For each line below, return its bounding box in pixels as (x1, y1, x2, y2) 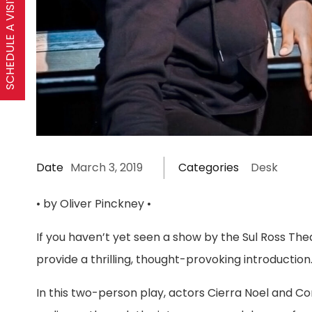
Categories (178, 159, 240, 176)
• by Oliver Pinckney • (36, 196, 152, 212)
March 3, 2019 (70, 159, 143, 176)
